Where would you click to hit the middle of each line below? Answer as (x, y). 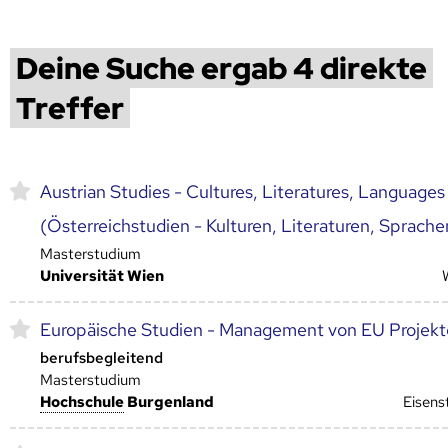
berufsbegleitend (101, 357)
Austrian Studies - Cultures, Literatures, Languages (242, 191)
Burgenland (169, 401)
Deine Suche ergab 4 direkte (221, 67)
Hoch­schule (82, 401)
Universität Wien (102, 275)
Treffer (70, 107)
